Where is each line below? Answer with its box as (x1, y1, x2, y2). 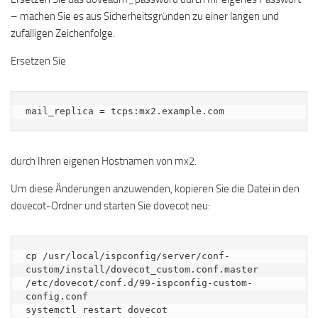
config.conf (26, 291, 88, 302)
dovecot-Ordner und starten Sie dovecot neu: (11, 199, 210, 212)
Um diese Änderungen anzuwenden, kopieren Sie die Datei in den (11, 182, 300, 195)
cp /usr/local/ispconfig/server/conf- (26, 251, 230, 261)
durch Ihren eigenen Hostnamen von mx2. (11, 155, 197, 168)
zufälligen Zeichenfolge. (11, 27, 115, 40)
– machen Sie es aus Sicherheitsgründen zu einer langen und (11, 10, 279, 23)
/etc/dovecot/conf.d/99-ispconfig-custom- (26, 278, 253, 288)
